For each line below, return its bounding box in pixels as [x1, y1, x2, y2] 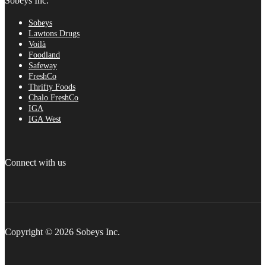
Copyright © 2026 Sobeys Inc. [5, 227, 120, 237]
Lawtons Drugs [28, 29, 80, 39]
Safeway [28, 61, 57, 71]
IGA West [28, 115, 61, 124]
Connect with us [5, 157, 66, 168]
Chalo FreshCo [28, 93, 78, 103]
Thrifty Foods [28, 83, 75, 92]
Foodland [28, 50, 60, 60]
